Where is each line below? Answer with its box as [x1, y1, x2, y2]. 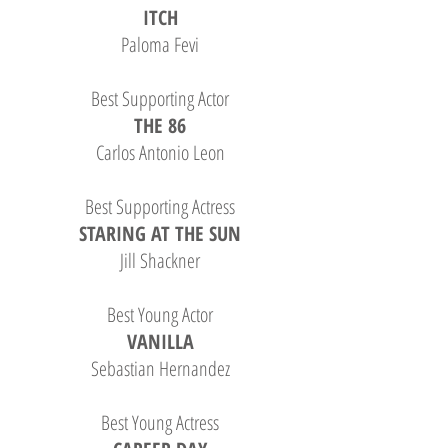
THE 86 [134, 112, 186, 139]
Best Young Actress [101, 409, 219, 436]
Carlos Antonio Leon [95, 139, 225, 166]
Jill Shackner [120, 247, 200, 274]
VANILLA [126, 328, 194, 355]
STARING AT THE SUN [79, 220, 241, 247]
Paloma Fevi [121, 31, 199, 58]
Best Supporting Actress [85, 193, 235, 220]
